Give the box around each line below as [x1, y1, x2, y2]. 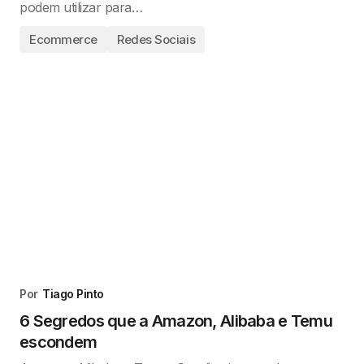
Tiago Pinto [42, 287, 104, 301]
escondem [19, 332, 97, 352]
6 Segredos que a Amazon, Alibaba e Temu [19, 311, 332, 331]
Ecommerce [29, 32, 97, 47]
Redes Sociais [116, 32, 196, 47]
